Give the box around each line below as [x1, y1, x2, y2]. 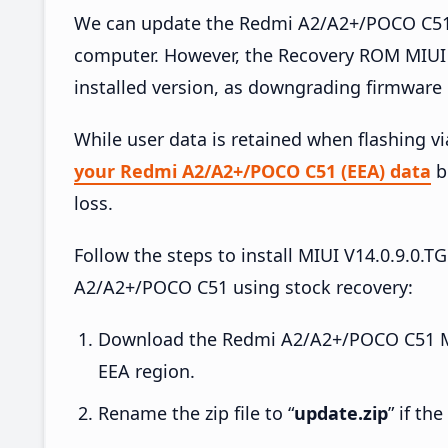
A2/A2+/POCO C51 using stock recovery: [74, 274, 413, 299]
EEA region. [98, 358, 195, 383]
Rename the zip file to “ [98, 400, 294, 425]
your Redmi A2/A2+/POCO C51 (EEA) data [74, 158, 431, 183]
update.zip [294, 400, 388, 425]
